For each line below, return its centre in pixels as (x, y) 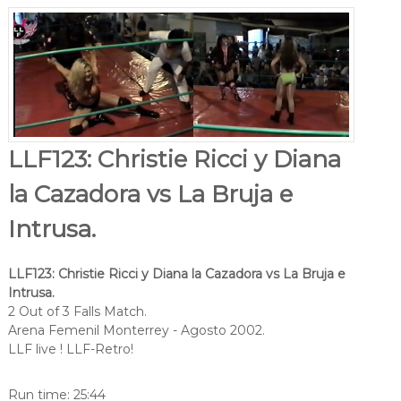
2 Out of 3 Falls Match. (77, 311)
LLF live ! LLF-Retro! (70, 349)
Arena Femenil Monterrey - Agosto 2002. (136, 330)
